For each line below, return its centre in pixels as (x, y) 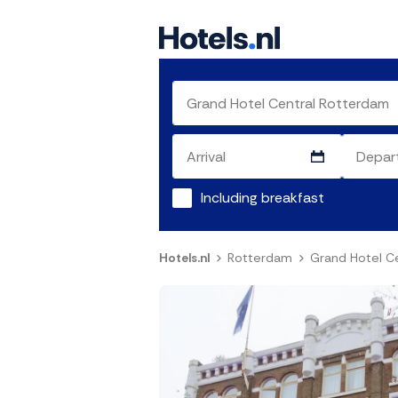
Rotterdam (260, 258)
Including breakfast (263, 198)
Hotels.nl (184, 258)
